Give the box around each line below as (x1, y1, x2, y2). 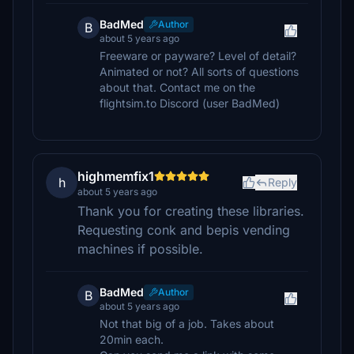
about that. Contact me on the (100, 81, 255, 94)
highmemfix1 (77, 168, 154, 184)
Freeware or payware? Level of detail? (100, 49, 296, 62)
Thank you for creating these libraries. (77, 203, 304, 219)
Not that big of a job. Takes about (100, 317, 274, 330)
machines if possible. (77, 241, 203, 257)
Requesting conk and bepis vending (77, 222, 290, 238)
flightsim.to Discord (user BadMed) (100, 96, 280, 110)
